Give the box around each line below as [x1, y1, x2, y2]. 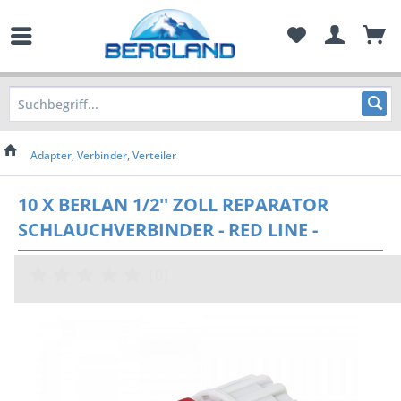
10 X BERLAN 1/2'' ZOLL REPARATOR [18, 192, 328, 217]
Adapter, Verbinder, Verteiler [30, 148, 176, 163]
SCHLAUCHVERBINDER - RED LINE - [18, 218, 318, 242]
